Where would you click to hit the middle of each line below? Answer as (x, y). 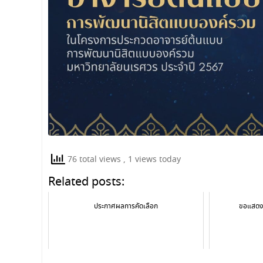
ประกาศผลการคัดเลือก (126, 207)
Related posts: (86, 183)
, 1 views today (152, 160)
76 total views (94, 160)
